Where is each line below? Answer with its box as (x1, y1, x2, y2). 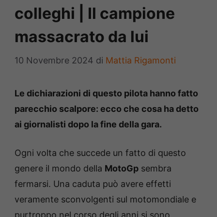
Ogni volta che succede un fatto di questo (15, 148, 186, 158)
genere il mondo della (15, 163, 105, 174)
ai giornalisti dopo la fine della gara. (15, 119, 162, 130)
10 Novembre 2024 (15, 55, 93, 66)
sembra (139, 163, 171, 174)
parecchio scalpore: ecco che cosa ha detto (15, 104, 199, 114)
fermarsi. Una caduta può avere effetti (15, 179, 171, 189)
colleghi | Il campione (15, 4, 175, 23)
